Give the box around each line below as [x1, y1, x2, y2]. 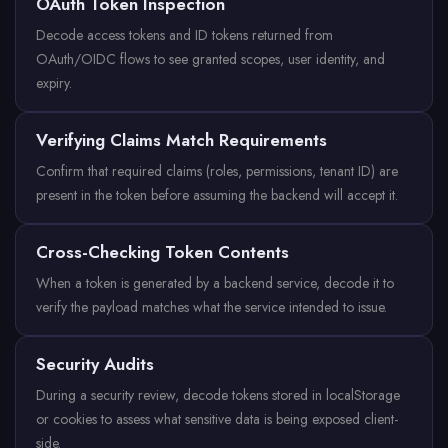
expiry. [36, 73, 72, 93]
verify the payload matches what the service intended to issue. [36, 297, 387, 317]
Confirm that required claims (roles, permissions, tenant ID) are [36, 161, 398, 181]
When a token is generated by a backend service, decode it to [36, 273, 394, 293]
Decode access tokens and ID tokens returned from [36, 25, 333, 45]
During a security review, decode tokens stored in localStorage [36, 385, 400, 405]
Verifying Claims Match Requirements [36, 128, 327, 152]
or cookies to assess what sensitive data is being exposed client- [36, 409, 398, 429]
